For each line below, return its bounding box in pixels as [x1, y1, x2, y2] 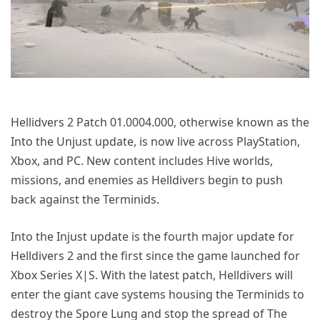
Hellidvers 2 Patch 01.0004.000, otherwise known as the [11, 114, 309, 130]
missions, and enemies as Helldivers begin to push [11, 171, 283, 188]
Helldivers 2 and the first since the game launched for [11, 247, 300, 264]
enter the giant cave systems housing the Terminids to [11, 286, 304, 302]
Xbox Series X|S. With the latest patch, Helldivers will [11, 266, 293, 283]
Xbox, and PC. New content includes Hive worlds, [11, 152, 273, 169]
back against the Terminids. [11, 191, 159, 207]
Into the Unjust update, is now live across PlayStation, [11, 133, 300, 149]
